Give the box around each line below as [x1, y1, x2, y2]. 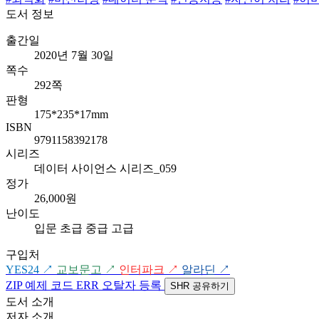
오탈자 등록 [99, 278, 164, 291]
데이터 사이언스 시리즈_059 [34, 162, 177, 174]
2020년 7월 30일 [34, 48, 114, 61]
